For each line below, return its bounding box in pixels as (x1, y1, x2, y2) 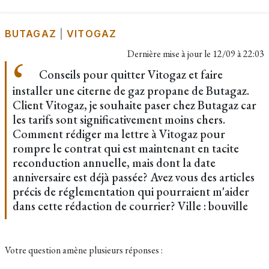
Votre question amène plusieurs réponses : (5, 244, 163, 256)
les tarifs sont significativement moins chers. (13, 112, 225, 127)
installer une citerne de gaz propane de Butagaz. (13, 83, 249, 98)
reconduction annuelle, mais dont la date (13, 155, 216, 171)
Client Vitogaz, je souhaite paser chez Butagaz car (13, 97, 256, 113)
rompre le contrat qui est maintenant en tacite (13, 141, 239, 156)
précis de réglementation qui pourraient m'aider (13, 184, 249, 199)
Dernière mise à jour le (127, 47, 213, 60)
